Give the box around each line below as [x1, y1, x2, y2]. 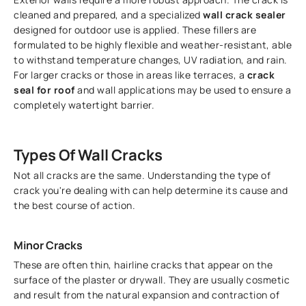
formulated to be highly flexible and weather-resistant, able [14, 38, 292, 52]
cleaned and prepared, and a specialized [14, 8, 204, 22]
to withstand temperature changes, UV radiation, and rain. [14, 53, 288, 67]
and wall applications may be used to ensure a [74, 83, 292, 97]
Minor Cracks [14, 238, 83, 253]
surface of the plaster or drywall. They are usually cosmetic [14, 273, 290, 287]
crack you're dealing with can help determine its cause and [14, 184, 288, 197]
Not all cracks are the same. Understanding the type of [14, 169, 271, 182]
